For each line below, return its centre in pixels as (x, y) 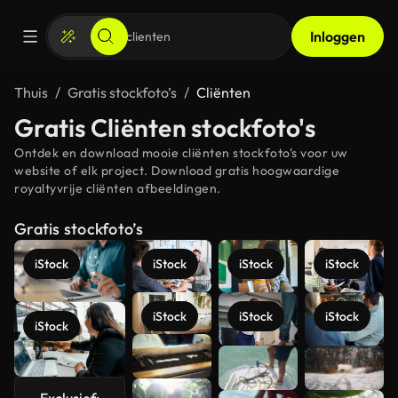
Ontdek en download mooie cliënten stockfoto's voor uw (181, 153)
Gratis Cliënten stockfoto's (165, 127)
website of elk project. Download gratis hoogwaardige (177, 171)
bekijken (331, 382)
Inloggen (338, 36)
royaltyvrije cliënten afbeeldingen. (118, 188)
